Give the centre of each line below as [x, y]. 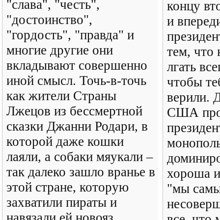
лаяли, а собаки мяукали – [80, 157]
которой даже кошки [65, 141]
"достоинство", [49, 20]
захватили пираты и [62, 202]
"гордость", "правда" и [70, 35]
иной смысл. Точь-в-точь [76, 81]
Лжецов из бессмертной [74, 111]
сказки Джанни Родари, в [77, 126]
